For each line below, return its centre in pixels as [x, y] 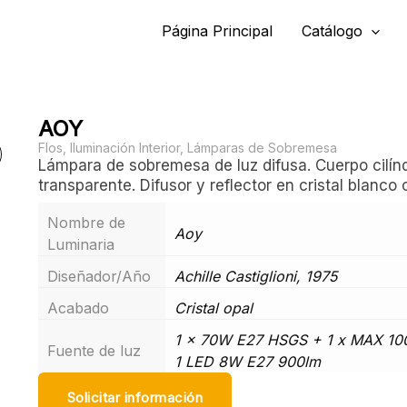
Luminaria [80, 244]
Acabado [78, 308]
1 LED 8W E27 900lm [247, 362]
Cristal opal [213, 308]
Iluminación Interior [124, 148]
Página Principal [217, 31]
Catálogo [332, 31]
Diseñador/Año [99, 276]
